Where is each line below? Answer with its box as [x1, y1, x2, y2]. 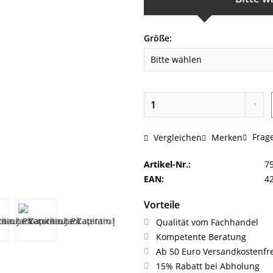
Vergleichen [151, 131, 202, 143]
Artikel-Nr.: [144, 158, 191, 171]
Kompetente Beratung [156, 231, 246, 243]
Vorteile [144, 198, 180, 212]
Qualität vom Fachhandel [156, 216, 258, 229]
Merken [211, 131, 243, 143]
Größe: [144, 32, 172, 44]
